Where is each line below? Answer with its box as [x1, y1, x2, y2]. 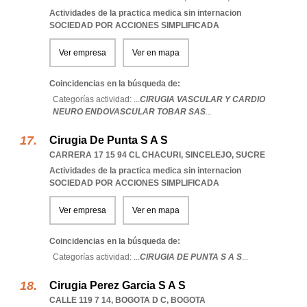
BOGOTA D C [115, 295, 167, 305]
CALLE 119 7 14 [49, 295, 111, 305]
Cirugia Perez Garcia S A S [49, 280, 186, 291]
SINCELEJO [185, 150, 232, 160]
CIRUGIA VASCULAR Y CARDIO [140, 95, 265, 104]
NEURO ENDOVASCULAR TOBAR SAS [53, 107, 206, 116]
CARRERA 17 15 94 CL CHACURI [49, 150, 181, 160]
